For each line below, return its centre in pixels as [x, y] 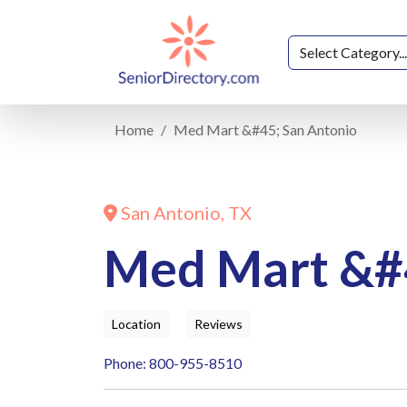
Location [136, 324]
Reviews [218, 324]
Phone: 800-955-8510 [173, 363]
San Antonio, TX [184, 213]
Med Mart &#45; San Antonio [265, 130]
